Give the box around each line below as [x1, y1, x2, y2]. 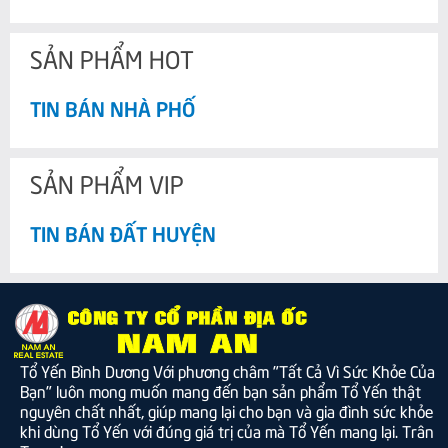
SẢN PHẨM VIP [30, 165, 184, 199]
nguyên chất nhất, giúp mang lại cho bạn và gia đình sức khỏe [20, 398, 433, 421]
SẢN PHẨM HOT [30, 40, 194, 74]
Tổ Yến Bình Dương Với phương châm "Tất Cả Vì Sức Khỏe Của [20, 358, 435, 381]
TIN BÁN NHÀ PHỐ [30, 92, 195, 121]
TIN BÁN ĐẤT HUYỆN [30, 217, 216, 246]
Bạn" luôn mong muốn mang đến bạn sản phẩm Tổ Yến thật [20, 378, 421, 401]
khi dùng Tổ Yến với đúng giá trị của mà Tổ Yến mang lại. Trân [20, 418, 434, 441]
